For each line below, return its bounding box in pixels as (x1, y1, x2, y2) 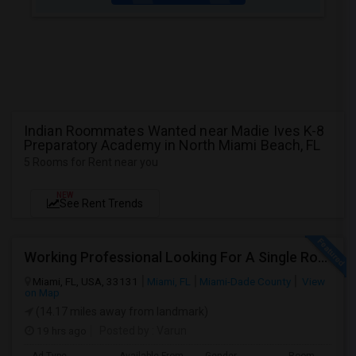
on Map (25, 286, 60, 299)
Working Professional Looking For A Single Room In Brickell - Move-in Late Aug (318, 249, 327, 265)
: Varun (149, 324, 187, 337)
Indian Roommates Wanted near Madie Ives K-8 (24, 122, 325, 139)
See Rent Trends (60, 197, 143, 210)
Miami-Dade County (199, 275, 291, 288)
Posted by (99, 324, 149, 337)
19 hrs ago (34, 324, 87, 337)
